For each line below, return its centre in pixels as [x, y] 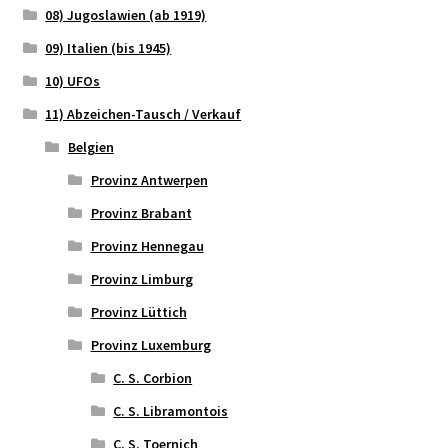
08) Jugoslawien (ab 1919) [126, 14]
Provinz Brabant [141, 212]
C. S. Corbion [153, 377]
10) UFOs [73, 80]
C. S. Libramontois [171, 410]
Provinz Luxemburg [150, 344]
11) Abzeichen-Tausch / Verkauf [143, 113]
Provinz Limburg [141, 278]
